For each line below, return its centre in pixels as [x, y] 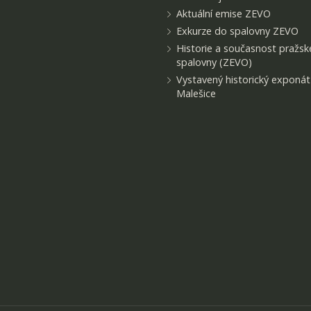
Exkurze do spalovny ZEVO [238, 31]
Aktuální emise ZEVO [224, 14]
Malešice [196, 93]
